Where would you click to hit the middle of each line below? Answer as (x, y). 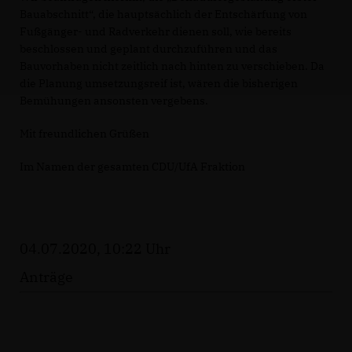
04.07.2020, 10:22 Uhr (95, 249)
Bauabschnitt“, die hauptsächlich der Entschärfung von (163, 15)
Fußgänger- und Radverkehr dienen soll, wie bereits (156, 32)
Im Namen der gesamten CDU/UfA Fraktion (132, 167)
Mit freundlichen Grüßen (84, 134)
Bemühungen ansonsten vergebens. (114, 101)
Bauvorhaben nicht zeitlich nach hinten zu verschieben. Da (172, 66)
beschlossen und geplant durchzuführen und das (148, 49)
